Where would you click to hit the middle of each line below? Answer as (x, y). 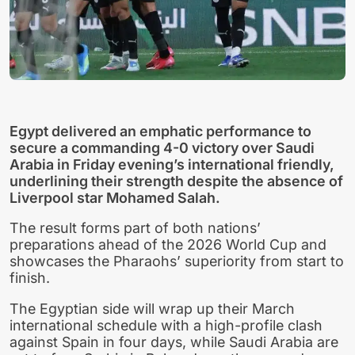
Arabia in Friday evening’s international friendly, (172, 164)
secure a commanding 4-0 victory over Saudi (162, 147)
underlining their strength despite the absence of (176, 181)
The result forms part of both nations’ (135, 228)
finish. (30, 278)
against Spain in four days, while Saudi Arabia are (174, 342)
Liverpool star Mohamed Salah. (115, 197)
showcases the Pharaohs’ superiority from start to (177, 261)
